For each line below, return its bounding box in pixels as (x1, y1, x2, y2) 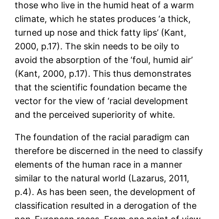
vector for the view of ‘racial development (15, 96, 189, 107)
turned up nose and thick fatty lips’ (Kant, (15, 27, 187, 38)
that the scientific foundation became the (15, 82, 187, 93)
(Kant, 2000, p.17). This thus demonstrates (15, 68, 192, 79)
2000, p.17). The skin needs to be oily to (15, 41, 180, 52)
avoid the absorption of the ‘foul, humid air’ (15, 55, 193, 66)
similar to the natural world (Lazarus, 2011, (15, 173, 190, 184)
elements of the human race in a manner (15, 159, 183, 170)
